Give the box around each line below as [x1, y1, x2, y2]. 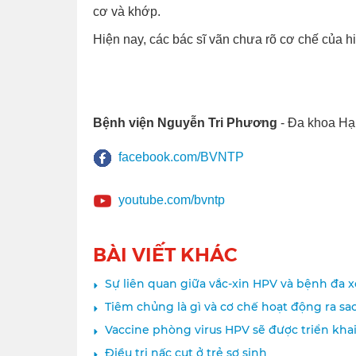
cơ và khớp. [93, 4, 161, 18]
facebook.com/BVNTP [118, 150, 244, 164]
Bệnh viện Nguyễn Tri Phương [93, 115, 281, 130]
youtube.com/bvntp [118, 193, 225, 207]
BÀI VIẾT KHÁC [93, 239, 238, 267]
